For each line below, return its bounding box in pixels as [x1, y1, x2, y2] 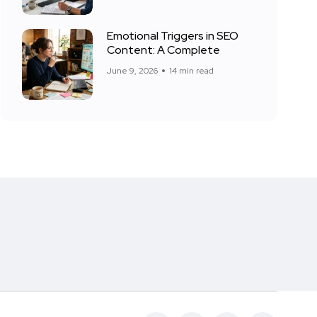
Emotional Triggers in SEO [107, 28, 238, 43]
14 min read [169, 65, 214, 76]
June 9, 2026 [107, 65, 158, 76]
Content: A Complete [107, 42, 220, 57]
